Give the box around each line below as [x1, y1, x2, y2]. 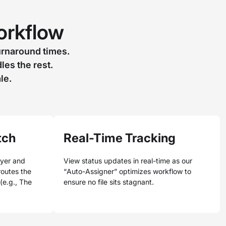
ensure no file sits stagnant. [64, 178, 154, 186]
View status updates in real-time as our [64, 156, 192, 165]
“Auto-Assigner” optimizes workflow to [64, 167, 191, 176]
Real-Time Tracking [64, 131, 176, 145]
